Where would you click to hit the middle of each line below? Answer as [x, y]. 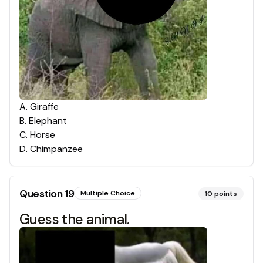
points [226, 194]
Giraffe [44, 107]
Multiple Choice [108, 193]
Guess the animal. [75, 220]
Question [42, 194]
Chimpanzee [56, 149]
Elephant [48, 121]
